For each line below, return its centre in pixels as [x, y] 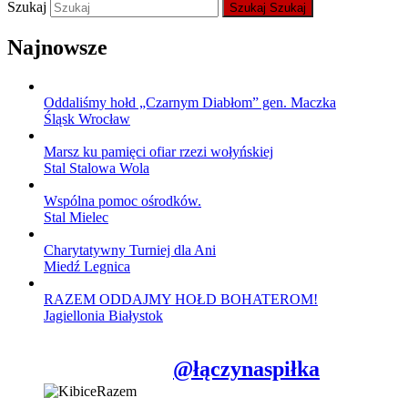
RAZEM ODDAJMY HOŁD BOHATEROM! [181, 299]
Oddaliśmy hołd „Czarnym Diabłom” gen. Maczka [190, 102]
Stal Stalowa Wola [97, 168]
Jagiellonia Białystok [103, 315]
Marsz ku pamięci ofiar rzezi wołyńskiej [158, 151]
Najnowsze [57, 47]
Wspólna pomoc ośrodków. [122, 200]
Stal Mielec [76, 217]
